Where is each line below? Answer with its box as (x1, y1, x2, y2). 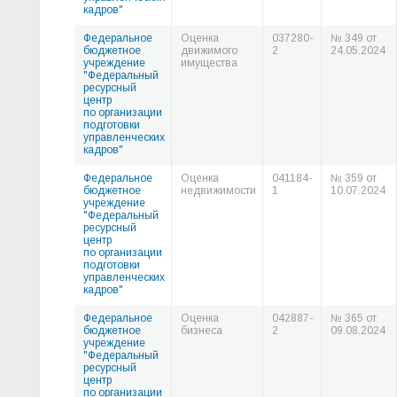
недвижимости (181, 184, 256, 197)
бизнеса (181, 324, 222, 337)
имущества (181, 57, 237, 69)
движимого (181, 44, 237, 57)
